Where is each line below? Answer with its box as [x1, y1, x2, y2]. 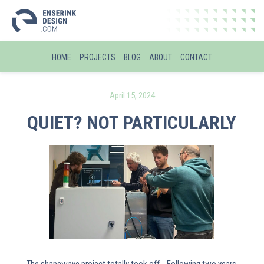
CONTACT [180, 52, 212, 62]
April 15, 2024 [109, 90, 155, 101]
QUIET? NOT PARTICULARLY [27, 111, 237, 134]
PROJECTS [80, 52, 115, 62]
